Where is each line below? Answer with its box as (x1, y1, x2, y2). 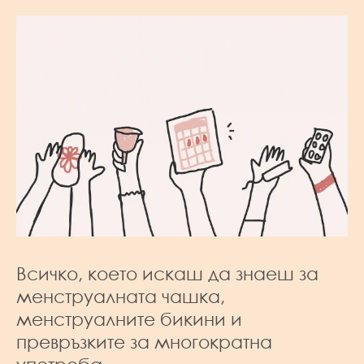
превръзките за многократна (16, 331, 272, 353)
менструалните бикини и (16, 308, 242, 331)
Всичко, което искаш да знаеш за (16, 262, 318, 285)
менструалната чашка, (16, 285, 225, 308)
